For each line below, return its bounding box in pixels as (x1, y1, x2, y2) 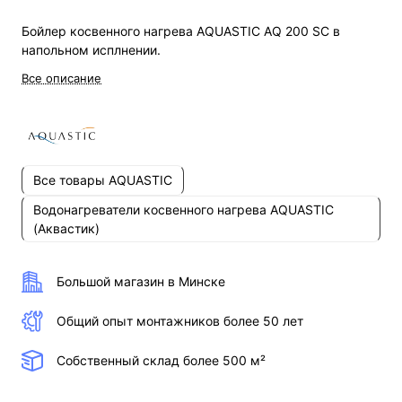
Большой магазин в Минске (57, 274, 225, 290)
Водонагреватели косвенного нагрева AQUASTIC (33, 201, 334, 217)
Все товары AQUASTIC (33, 172, 172, 188)
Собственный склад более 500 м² (57, 353, 266, 369)
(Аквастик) (33, 220, 100, 236)
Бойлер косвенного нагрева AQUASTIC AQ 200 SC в (22, 22, 340, 39)
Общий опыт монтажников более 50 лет (57, 313, 303, 329)
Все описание (22, 70, 101, 85)
